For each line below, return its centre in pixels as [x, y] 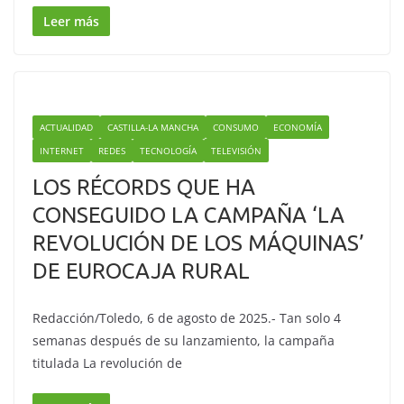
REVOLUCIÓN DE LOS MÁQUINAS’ [198, 243]
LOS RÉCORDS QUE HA [144, 187]
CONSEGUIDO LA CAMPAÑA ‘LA [188, 215]
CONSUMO [236, 127]
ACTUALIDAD [66, 127]
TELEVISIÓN [236, 151]
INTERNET [62, 151]
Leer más [71, 21]
